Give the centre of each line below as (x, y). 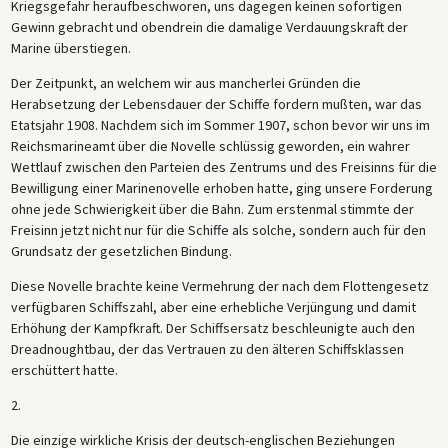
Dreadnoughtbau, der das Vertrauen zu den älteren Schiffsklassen (207, 349)
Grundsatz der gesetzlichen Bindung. (121, 251)
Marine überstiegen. (70, 48)
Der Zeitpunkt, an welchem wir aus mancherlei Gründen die (185, 83)
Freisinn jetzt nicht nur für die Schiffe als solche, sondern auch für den (218, 230)
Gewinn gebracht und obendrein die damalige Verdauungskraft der (209, 27)
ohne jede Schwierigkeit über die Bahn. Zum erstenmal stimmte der (212, 209)
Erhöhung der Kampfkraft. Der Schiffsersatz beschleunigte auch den (212, 328)
